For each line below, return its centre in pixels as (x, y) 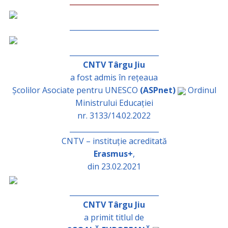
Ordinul (201, 90)
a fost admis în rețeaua (114, 77)
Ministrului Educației (114, 103)
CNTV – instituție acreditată (114, 141)
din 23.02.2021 (114, 166)
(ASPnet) (159, 90)
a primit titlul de (114, 217)
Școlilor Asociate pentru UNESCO (76, 90)
